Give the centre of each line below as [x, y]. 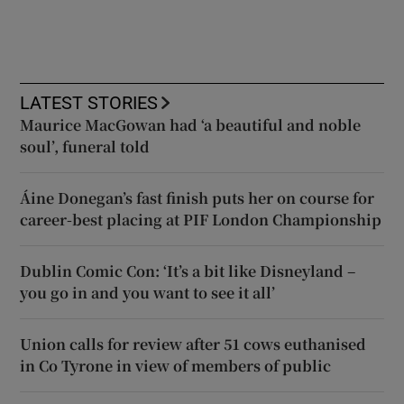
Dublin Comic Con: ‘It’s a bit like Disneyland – [188, 271]
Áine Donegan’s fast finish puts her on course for [197, 198]
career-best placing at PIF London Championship [201, 220]
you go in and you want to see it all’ [148, 293]
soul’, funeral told [85, 147]
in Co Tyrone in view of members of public [176, 366]
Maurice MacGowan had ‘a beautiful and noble [191, 125]
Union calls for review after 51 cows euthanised [193, 344]
